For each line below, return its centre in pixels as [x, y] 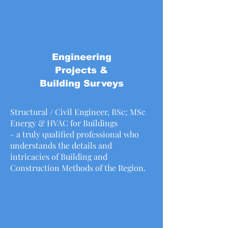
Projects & [81, 70]
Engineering [81, 57]
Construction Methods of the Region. [78, 168]
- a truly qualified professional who [75, 134]
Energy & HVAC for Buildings [65, 123]
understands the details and [61, 145]
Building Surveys [81, 83]
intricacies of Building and [59, 156]
